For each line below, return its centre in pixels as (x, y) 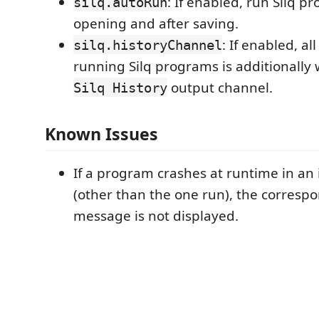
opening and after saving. (156, 23)
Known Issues (101, 134)
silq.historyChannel (148, 45)
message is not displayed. (156, 216)
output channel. (220, 87)
